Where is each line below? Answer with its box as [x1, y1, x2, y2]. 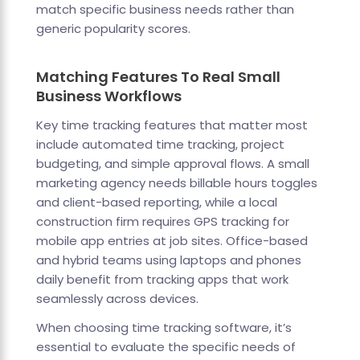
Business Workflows [35, 86, 182, 107]
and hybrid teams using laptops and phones [35, 252, 301, 269]
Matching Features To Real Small [35, 67, 280, 88]
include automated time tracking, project [35, 136, 284, 153]
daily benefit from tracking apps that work [35, 271, 288, 288]
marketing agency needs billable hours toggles [35, 174, 317, 192]
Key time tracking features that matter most [35, 117, 308, 134]
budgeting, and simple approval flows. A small [35, 155, 309, 173]
